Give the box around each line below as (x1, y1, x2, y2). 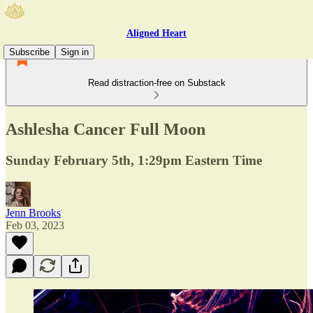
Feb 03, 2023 (6, 219, 64, 231)
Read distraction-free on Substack (87, 78, 226, 88)
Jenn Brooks (6, 206, 61, 219)
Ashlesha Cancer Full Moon (6, 119, 205, 138)
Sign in (61, 47, 89, 57)
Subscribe (9, 47, 50, 57)
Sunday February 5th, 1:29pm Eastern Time (6, 152, 262, 168)
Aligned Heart (126, 28, 187, 38)
